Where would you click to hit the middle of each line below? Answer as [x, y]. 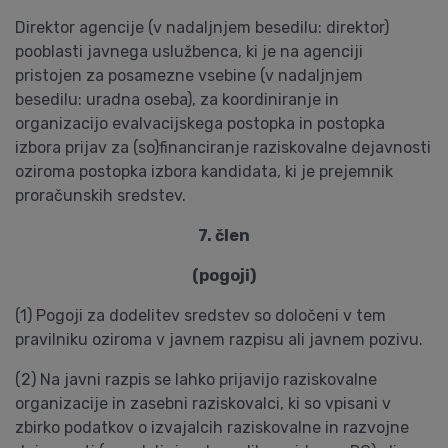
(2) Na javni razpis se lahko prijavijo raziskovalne [196, 379]
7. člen [224, 235]
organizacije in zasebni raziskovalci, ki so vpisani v [203, 403]
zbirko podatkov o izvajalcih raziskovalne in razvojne [212, 427]
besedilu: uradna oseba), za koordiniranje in [177, 99]
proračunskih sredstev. [100, 195]
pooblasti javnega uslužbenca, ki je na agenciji [189, 51]
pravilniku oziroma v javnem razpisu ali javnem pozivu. [219, 339]
